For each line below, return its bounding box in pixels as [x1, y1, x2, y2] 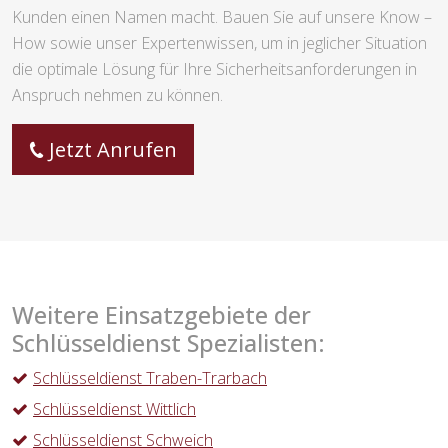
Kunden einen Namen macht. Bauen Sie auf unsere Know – [12, 6, 432, 29]
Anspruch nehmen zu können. [12, 84, 223, 107]
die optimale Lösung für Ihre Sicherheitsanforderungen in [12, 58, 417, 81]
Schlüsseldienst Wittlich [33, 398, 196, 421]
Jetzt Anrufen [49, 136, 177, 164]
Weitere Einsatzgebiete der [12, 299, 311, 332]
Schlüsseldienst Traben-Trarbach [33, 367, 267, 390]
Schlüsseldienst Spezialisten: [12, 327, 325, 360]
